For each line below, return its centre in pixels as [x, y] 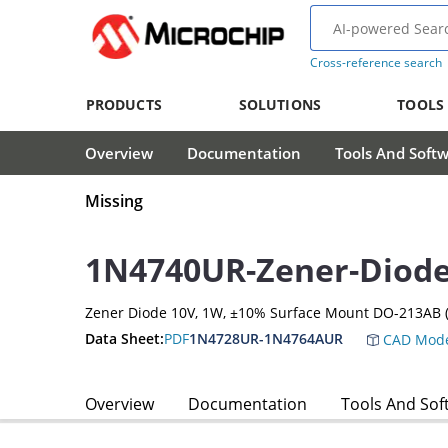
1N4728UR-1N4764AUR [266, 339]
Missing [114, 201]
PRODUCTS [123, 104]
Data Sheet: [124, 338]
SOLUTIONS [279, 104]
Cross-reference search [375, 62]
